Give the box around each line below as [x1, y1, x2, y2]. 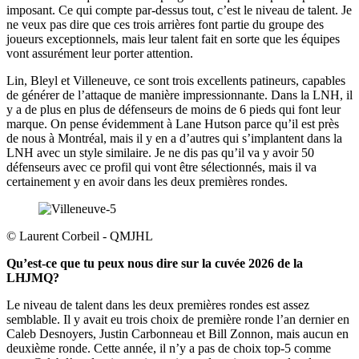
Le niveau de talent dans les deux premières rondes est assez [6, 297, 309, 312]
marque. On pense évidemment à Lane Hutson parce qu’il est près [6, 116, 339, 131]
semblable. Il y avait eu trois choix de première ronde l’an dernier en [6, 312, 349, 326]
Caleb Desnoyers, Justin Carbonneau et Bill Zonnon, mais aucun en [6, 326, 349, 341]
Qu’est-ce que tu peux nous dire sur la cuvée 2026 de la [6, 256, 303, 270]
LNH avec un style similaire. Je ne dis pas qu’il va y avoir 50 [6, 145, 314, 159]
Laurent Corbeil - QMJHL [16, 228, 153, 243]
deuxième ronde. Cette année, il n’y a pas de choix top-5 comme [6, 341, 331, 355]
